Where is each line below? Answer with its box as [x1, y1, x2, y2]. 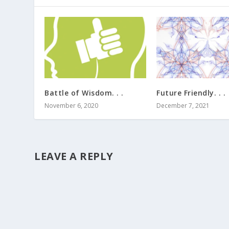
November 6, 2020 [44, 101, 99, 110]
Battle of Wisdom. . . [44, 87, 124, 98]
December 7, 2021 [156, 101, 210, 110]
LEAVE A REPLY [34, 149, 113, 163]
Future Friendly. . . [156, 87, 225, 98]
